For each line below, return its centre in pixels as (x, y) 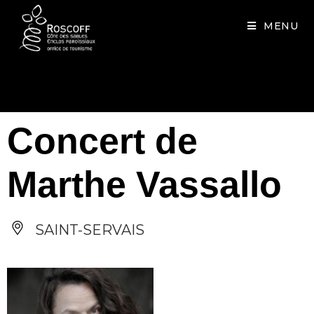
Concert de (102, 141)
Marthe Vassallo (144, 184)
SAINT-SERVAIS (88, 230)
